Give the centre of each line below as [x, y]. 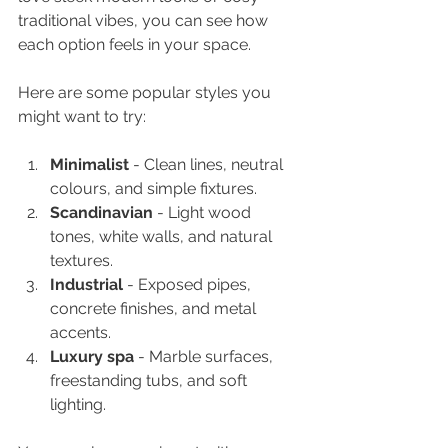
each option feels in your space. [134, 44]
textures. [81, 260]
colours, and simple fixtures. [153, 188]
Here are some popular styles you [146, 92]
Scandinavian [101, 212]
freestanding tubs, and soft [150, 380]
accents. [80, 332]
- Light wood [204, 212]
